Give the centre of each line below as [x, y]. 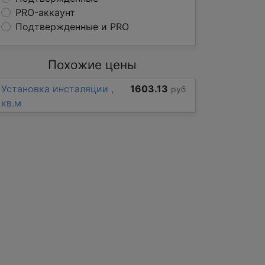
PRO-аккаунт [45, 12]
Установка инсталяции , [57, 89]
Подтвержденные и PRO [72, 27]
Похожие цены [92, 65]
